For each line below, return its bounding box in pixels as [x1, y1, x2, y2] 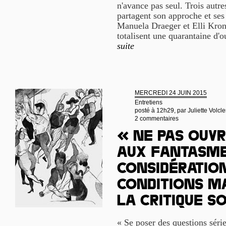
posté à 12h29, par [135, 107, 188, 114]
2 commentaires [135, 115, 179, 122]
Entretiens [135, 99, 162, 106]
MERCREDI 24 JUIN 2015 [135, 89, 207, 96]
